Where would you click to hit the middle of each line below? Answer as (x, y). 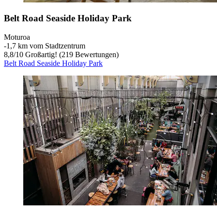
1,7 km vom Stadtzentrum (46, 46)
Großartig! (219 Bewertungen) (71, 55)
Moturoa (17, 37)
